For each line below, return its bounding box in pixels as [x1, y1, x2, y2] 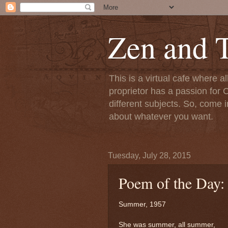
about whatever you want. [109, 111, 213, 122]
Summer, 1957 [119, 200, 166, 208]
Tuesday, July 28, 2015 [108, 151, 191, 160]
